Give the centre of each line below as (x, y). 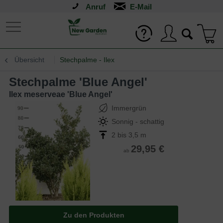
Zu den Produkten (94, 215)
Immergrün (129, 108)
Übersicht (29, 60)
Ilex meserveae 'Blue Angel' (61, 94)
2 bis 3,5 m (129, 135)
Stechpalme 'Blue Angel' (82, 82)
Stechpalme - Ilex (87, 60)
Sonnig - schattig (138, 121)
